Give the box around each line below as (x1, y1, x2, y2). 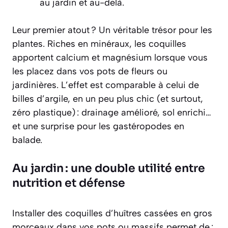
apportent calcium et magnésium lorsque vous (12, 52, 208, 63)
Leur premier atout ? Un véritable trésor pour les (12, 24, 212, 36)
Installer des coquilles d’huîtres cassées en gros (12, 208, 212, 219)
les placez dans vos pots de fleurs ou (12, 66, 167, 77)
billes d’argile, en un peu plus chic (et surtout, (12, 93, 203, 104)
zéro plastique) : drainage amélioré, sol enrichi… (12, 107, 211, 118)
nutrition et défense (12, 176, 125, 190)
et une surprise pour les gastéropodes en (12, 121, 184, 132)
